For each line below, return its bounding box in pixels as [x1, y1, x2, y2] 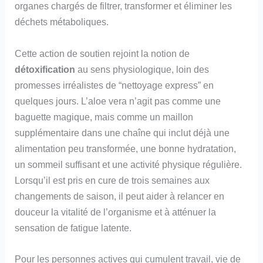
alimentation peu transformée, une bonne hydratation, [15, 143, 237, 154]
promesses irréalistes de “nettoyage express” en [15, 79, 214, 90]
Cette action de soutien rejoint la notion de [15, 48, 190, 59]
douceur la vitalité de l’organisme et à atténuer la [15, 206, 217, 217]
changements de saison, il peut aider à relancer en [15, 190, 225, 201]
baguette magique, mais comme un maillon [15, 111, 194, 122]
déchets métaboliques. [15, 16, 109, 28]
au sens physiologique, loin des [75, 63, 210, 75]
